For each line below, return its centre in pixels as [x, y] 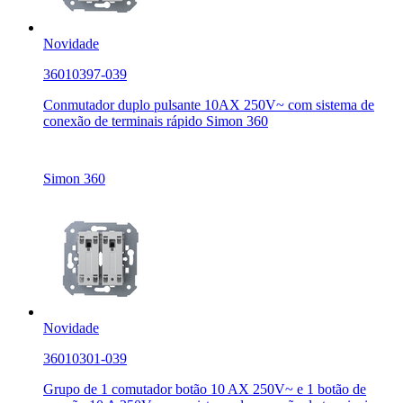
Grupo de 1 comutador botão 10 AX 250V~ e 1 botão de [205, 390]
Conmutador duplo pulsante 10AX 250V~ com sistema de [209, 105]
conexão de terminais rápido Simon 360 [156, 121]
